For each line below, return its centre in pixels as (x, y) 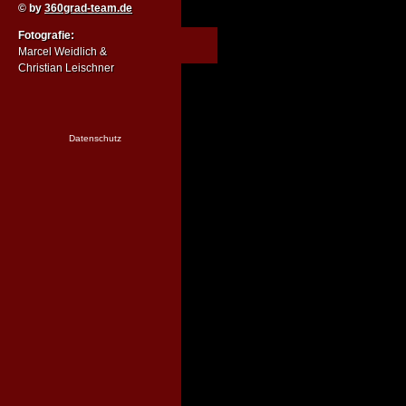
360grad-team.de (88, 9)
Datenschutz (95, 139)
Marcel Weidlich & (63, 52)
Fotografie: (46, 36)
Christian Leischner (66, 68)
